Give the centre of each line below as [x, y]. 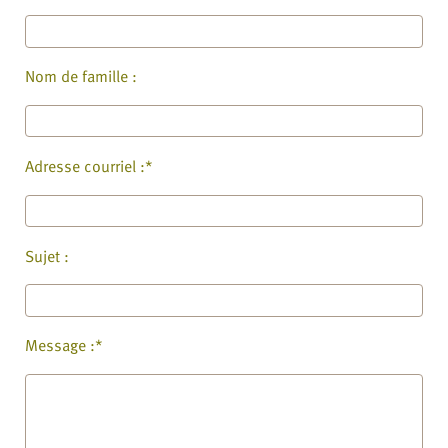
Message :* [64, 345]
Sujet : [47, 255]
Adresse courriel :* [89, 165]
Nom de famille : [81, 76]
